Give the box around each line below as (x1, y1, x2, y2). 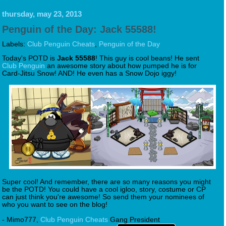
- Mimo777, (2, 215, 40, 223)
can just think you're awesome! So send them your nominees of (2, 193, 204, 201)
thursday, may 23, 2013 (2, 10, 82, 18)
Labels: (2, 40, 27, 48)
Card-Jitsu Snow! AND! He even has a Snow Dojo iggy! (2, 69, 179, 77)
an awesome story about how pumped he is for (45, 62, 197, 70)
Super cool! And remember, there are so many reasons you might (2, 178, 211, 186)
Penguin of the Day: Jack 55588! (2, 23, 156, 35)
